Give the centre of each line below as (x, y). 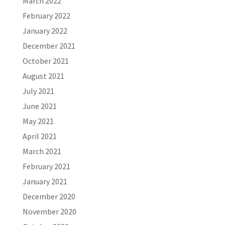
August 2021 (43, 76)
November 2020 (49, 211)
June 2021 (39, 106)
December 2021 (49, 46)
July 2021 (38, 91)
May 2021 (38, 121)
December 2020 (49, 196)
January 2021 (45, 181)
